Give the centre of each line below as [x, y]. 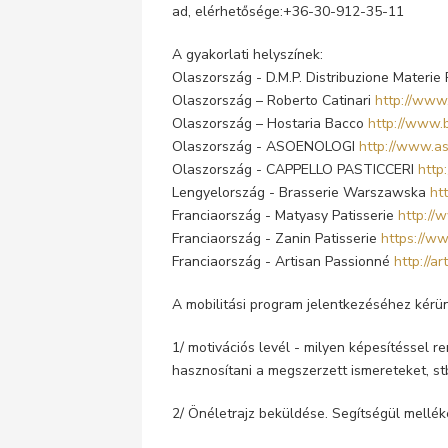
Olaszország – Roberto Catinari [273, 100]
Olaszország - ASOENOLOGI [265, 146]
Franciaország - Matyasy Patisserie [285, 215]
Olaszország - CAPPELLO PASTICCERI [295, 169]
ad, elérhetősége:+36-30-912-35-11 [288, 11]
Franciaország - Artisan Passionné [283, 261]
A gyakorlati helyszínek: [247, 54]
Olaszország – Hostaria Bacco [270, 123]
